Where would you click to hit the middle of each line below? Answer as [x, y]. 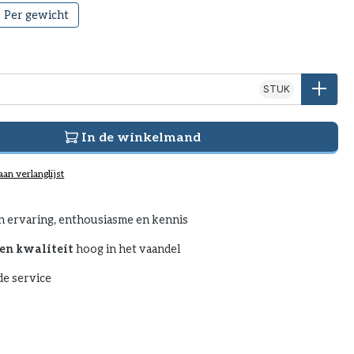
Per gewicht [36, 14]
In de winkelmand [141, 136]
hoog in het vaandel [126, 248]
